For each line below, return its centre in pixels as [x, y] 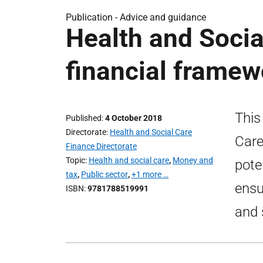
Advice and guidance [163, 17]
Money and [193, 160]
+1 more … [150, 174]
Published [84, 118]
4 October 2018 [134, 118]
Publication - [93, 17]
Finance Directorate [101, 146]
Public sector [104, 174]
